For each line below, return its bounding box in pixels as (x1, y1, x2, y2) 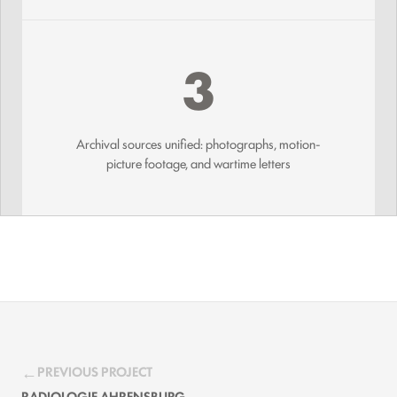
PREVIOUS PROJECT (37, 361, 152, 380)
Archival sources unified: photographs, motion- (76, 133, 321, 152)
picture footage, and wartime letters (106, 152, 291, 172)
